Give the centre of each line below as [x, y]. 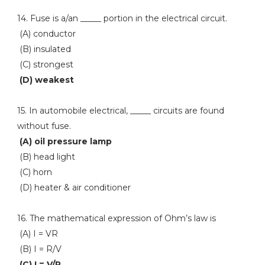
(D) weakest [45, 80]
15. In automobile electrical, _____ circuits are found [120, 111]
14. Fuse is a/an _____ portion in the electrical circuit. [122, 18]
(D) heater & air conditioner [74, 188]
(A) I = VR [37, 234]
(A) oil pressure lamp [65, 141]
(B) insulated [44, 49]
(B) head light [46, 157]
